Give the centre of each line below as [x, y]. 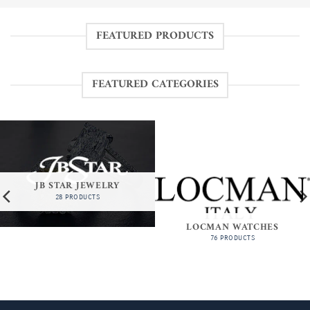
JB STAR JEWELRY [77, 186]
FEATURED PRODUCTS [155, 36]
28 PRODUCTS [77, 197]
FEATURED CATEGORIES [155, 85]
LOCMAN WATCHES [232, 227]
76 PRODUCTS [232, 238]
